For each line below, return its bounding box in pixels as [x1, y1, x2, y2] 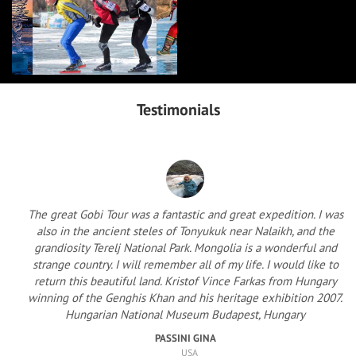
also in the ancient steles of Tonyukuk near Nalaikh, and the [36, 222, 335, 238]
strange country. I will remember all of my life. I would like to [32, 256, 339, 272]
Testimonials [136, 99, 220, 120]
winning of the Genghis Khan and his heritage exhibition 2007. [28, 289, 342, 305]
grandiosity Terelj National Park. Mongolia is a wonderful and [33, 239, 337, 255]
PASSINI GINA [154, 331, 216, 345]
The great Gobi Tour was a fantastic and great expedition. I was [27, 206, 343, 222]
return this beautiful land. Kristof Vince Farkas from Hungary [33, 273, 337, 288]
